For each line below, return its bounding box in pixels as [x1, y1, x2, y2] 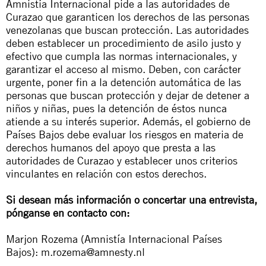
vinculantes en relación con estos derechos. [6, 167, 207, 180]
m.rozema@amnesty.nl [41, 245, 145, 258]
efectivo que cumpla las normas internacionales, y [6, 49, 237, 62]
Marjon [6, 232, 41, 245]
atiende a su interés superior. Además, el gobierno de [6, 115, 251, 128]
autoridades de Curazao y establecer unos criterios [6, 154, 237, 167]
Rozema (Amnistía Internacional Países [41, 232, 222, 245]
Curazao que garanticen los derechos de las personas [6, 10, 249, 23]
